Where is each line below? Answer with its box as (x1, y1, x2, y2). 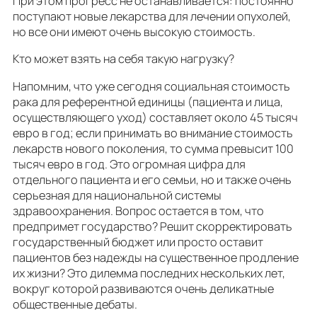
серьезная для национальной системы (13, 187, 221, 203)
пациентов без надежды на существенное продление (13, 249, 299, 265)
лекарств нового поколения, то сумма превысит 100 (13, 140, 294, 156)
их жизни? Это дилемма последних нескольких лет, (13, 265, 285, 281)
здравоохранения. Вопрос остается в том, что (13, 202, 264, 219)
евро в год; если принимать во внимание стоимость (13, 125, 293, 141)
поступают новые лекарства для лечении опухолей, (13, 8, 291, 25)
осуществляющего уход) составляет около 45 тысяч (13, 109, 298, 125)
